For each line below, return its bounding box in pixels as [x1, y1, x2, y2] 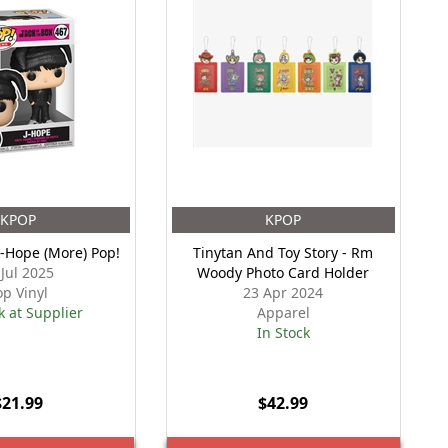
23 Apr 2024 [243, 283, 324, 302]
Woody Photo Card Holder [197, 263, 370, 282]
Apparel [256, 303, 310, 322]
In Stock [256, 323, 310, 342]
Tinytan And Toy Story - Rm [193, 243, 374, 262]
